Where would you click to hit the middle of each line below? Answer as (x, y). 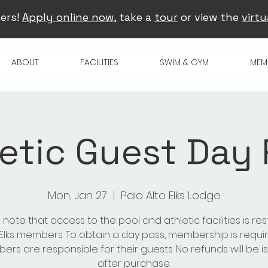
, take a (134, 17)
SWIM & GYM (185, 62)
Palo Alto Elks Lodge (170, 195)
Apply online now (68, 17)
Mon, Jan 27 (77, 195)
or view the (210, 17)
